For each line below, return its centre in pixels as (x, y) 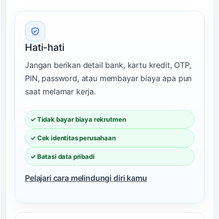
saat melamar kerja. (60, 91)
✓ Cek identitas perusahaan (73, 138)
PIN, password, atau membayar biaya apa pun (109, 78)
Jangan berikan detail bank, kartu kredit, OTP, (108, 65)
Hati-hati (45, 47)
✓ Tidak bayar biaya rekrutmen (78, 119)
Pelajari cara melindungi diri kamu (86, 178)
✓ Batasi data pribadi (63, 156)
